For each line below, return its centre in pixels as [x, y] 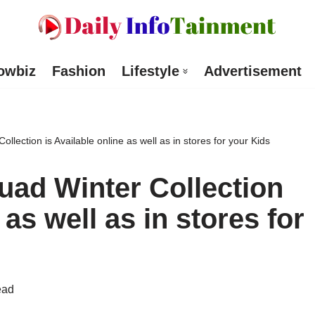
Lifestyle [150, 71]
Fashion [78, 71]
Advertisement [252, 71]
